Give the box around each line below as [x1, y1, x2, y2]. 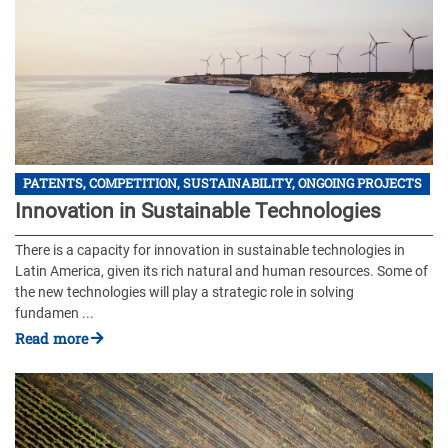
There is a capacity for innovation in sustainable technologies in [15, 241, 405, 259]
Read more [15, 329, 88, 349]
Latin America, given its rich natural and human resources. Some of [15, 262, 428, 280]
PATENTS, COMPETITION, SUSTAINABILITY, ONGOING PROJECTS [23, 175, 422, 192]
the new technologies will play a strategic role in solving [15, 283, 354, 301]
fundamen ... [15, 304, 94, 322]
